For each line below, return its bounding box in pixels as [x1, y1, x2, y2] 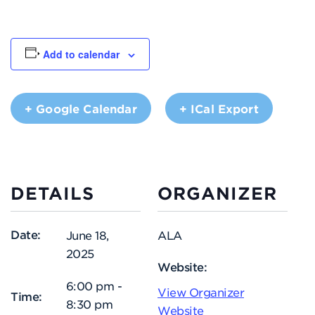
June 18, [65, 227, 109, 242]
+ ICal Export [179, 101, 259, 115]
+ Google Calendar [25, 101, 137, 115]
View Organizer [157, 284, 244, 299]
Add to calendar [43, 46, 120, 61]
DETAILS [11, 182, 94, 203]
